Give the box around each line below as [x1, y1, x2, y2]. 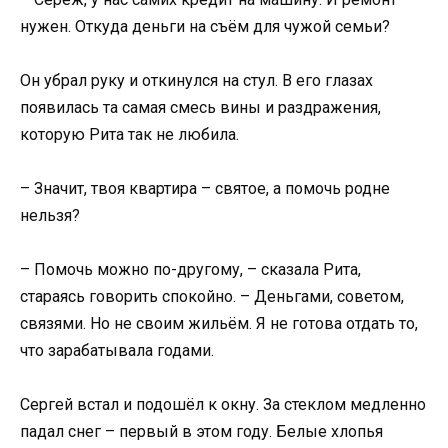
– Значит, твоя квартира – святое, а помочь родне [20, 178, 390, 198]
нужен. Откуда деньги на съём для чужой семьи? [20, 16, 390, 36]
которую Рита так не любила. [20, 124, 239, 144]
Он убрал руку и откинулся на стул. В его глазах [20, 70, 373, 90]
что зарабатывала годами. [20, 341, 214, 361]
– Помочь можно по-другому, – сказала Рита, [20, 260, 361, 280]
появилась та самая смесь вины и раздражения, [20, 97, 381, 117]
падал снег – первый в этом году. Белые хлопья [20, 422, 383, 442]
